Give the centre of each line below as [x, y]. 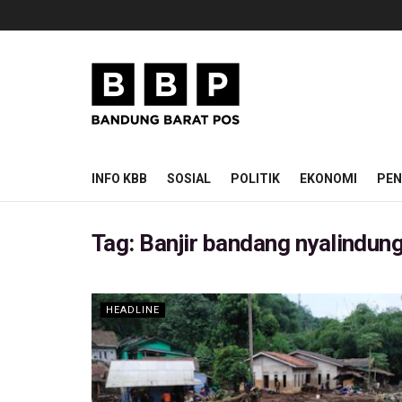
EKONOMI [328, 179]
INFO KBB [119, 179]
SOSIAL [189, 179]
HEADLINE [133, 310]
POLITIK [255, 179]
